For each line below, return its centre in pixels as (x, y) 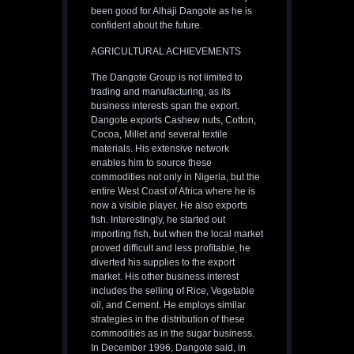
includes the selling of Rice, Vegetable (173, 291)
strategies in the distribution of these (168, 320)
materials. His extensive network (160, 149)
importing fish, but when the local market (177, 234)
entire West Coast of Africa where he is (173, 192)
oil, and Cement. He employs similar (168, 305)
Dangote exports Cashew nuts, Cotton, (173, 121)
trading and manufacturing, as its (161, 92)
